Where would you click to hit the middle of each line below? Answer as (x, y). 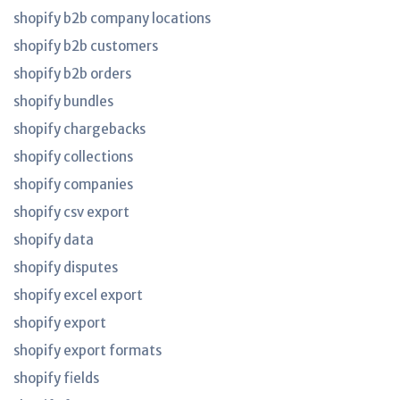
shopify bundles (63, 101)
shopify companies (73, 184)
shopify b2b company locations (112, 18)
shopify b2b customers (86, 46)
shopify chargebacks (79, 129)
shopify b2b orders (72, 74)
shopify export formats (87, 350)
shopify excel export (78, 295)
